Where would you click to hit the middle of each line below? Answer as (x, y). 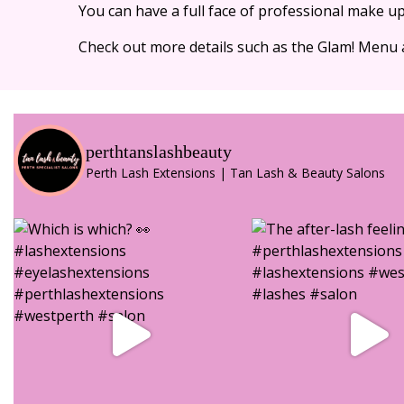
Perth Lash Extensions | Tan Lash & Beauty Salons (235, 173)
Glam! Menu (358, 46)
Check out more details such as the (198, 46)
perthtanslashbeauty (159, 152)
